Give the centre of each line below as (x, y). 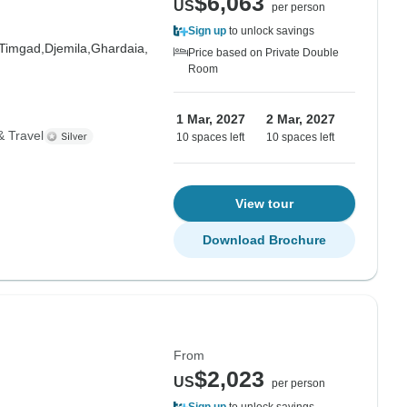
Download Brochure (264, 240)
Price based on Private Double (263, 53)
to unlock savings (270, 31)
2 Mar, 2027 (301, 119)
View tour (264, 203)
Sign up (207, 31)
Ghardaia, (119, 48)
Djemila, (67, 48)
